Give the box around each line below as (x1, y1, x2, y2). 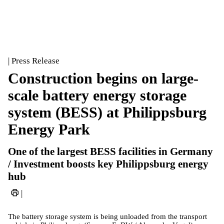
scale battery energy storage (8, 87, 186, 103)
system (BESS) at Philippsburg (8, 104, 206, 120)
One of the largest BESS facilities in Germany (8, 145, 213, 157)
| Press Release (8, 56, 59, 65)
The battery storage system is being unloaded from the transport (8, 212, 207, 220)
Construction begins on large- (8, 70, 198, 86)
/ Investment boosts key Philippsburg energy (8, 158, 208, 170)
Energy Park (8, 121, 90, 137)
